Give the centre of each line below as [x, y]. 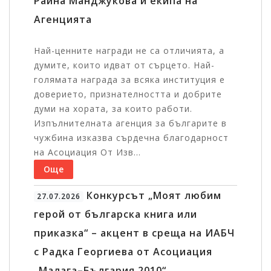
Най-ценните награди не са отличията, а [129, 51]
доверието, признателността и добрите [128, 94]
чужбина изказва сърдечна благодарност [131, 138]
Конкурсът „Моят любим [152, 196]
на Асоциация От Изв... [87, 152]
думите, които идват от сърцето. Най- [124, 65]
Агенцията [63, 20]
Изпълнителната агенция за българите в [130, 123]
